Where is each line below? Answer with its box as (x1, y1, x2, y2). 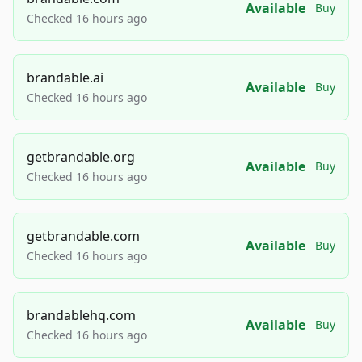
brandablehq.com (27, 306, 136, 325)
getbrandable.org (27, 148, 135, 166)
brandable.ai (27, 69, 103, 87)
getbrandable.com (27, 227, 140, 246)
